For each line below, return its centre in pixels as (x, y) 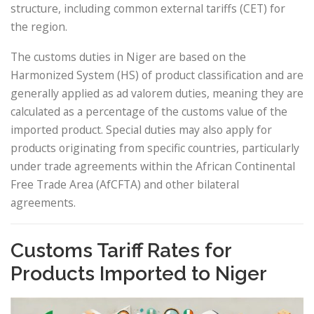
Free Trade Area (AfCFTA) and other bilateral (125, 184)
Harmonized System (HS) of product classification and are (157, 75)
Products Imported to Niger (139, 273)
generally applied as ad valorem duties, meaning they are (157, 93)
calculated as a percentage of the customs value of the (149, 111)
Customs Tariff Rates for (121, 250)
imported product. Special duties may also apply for (141, 129)
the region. (39, 27)
